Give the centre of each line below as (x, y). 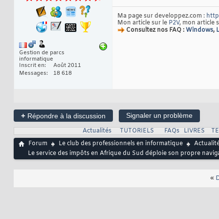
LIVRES (194, 131)
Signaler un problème (159, 116)
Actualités (97, 131)
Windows (199, 31)
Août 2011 (67, 66)
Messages (33, 74)
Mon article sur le (143, 23)
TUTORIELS (137, 131)
